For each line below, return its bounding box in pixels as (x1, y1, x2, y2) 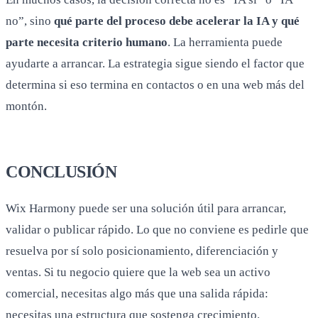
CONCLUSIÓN (6, 163, 117, 182)
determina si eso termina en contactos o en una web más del (6, 78, 305, 92)
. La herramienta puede (168, 35, 283, 50)
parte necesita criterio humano (6, 35, 168, 50)
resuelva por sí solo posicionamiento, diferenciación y (6, 244, 278, 258)
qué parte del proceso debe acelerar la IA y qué (54, 14, 300, 28)
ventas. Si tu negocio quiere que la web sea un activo (6, 265, 270, 280)
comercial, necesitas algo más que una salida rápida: (6, 287, 268, 301)
